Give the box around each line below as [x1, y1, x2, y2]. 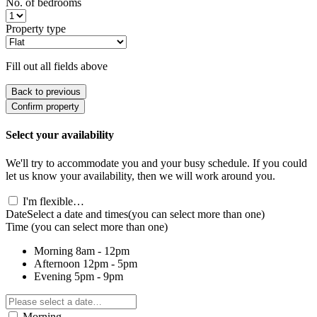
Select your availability [6, 129, 114, 142]
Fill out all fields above [6, 60, 108, 73]
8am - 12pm [76, 244, 129, 257]
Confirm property [11, 101, 79, 113]
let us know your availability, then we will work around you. [6, 169, 275, 182]
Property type [6, 23, 66, 35]
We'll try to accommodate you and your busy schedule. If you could [6, 156, 307, 169]
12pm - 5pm [83, 257, 137, 270]
